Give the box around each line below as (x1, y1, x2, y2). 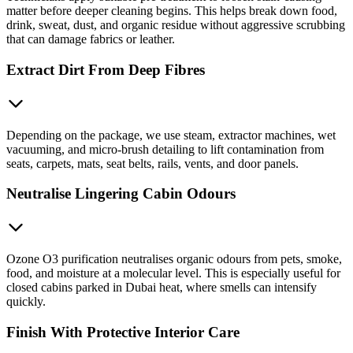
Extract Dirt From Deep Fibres (6, 61, 205, 78)
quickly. (6, 295, 46, 309)
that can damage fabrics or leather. (6, 32, 175, 46)
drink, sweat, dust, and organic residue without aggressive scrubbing (6, 18, 345, 32)
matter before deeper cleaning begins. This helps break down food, (6, 4, 337, 18)
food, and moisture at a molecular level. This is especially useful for (6, 266, 340, 281)
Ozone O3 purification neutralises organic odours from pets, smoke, (6, 252, 342, 266)
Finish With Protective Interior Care (6, 323, 240, 340)
